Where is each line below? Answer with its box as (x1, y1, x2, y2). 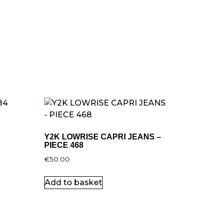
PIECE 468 (44, 141, 84, 150)
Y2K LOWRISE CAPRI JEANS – (44, 133, 162, 141)
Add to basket (45, 178, 103, 188)
